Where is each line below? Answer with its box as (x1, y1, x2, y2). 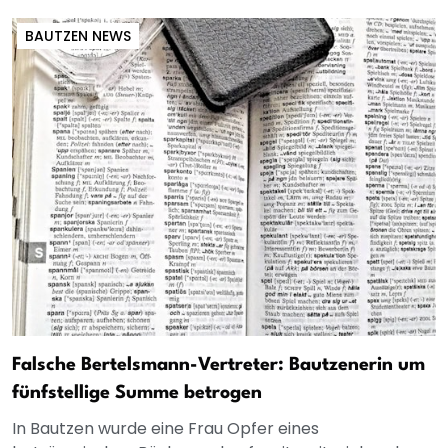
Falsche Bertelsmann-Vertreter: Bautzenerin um (12, 355, 425, 374)
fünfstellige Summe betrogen (12, 383, 262, 402)
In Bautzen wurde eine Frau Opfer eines (12, 416, 319, 440)
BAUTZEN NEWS (25, 25, 131, 46)
